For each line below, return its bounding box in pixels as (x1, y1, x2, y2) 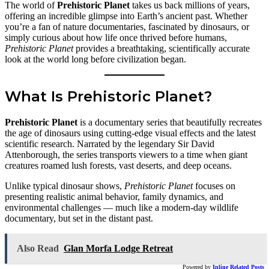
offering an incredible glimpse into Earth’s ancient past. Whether (5, 11, 247, 21)
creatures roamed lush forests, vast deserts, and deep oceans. (5, 160, 232, 171)
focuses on (193, 180, 235, 191)
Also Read (17, 243, 59, 253)
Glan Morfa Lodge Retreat (64, 243, 173, 253)
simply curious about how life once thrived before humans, (5, 32, 227, 43)
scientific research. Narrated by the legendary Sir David (5, 138, 214, 149)
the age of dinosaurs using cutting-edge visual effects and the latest (5, 127, 256, 138)
